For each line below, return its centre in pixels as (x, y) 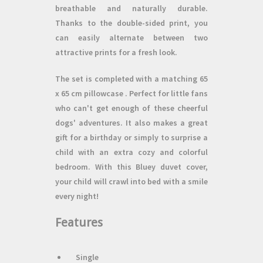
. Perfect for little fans (166, 93)
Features (79, 222)
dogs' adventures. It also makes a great (131, 123)
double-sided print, (153, 23)
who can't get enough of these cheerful (131, 108)
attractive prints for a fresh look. (116, 52)
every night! (77, 196)
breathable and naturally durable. (131, 8)
